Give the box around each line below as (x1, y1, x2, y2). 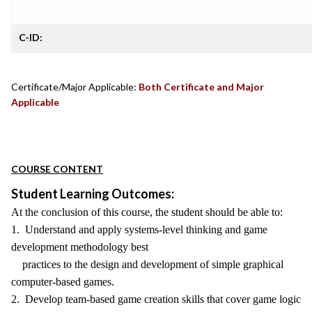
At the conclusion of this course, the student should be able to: (11, 206, 283, 218)
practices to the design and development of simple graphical (11, 258, 283, 270)
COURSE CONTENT (11, 163, 103, 175)
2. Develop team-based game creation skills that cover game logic (11, 293, 301, 305)
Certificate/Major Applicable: (11, 81, 136, 93)
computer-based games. (11, 276, 114, 288)
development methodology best (11, 241, 148, 253)
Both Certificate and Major (139, 81, 264, 93)
